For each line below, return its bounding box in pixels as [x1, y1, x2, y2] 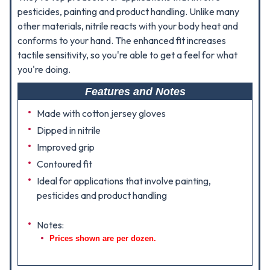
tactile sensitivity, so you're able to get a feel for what [17, 49, 237, 61]
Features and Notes [84, 86, 186, 98]
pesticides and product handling [37, 189, 167, 201]
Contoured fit [37, 158, 92, 170]
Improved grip [37, 141, 95, 153]
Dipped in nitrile [37, 124, 101, 136]
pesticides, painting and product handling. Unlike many [17, 5, 239, 17]
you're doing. [17, 63, 71, 75]
